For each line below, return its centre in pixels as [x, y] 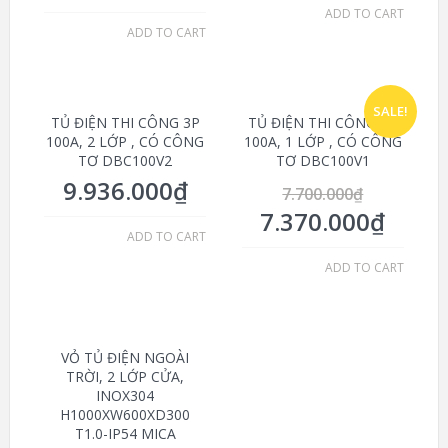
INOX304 [125, 396]
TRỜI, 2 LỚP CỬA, [125, 377]
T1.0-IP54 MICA [125, 434]
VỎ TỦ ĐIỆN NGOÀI [125, 358]
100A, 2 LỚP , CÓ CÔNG [125, 142]
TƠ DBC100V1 [322, 161]
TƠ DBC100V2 [125, 161]
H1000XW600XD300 [125, 415]
